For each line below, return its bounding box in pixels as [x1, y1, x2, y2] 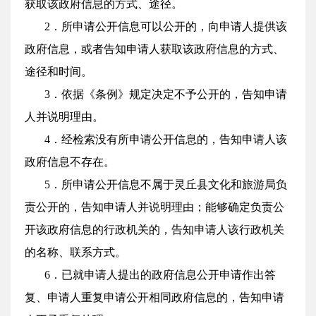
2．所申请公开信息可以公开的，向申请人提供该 [44, 20, 287, 32]
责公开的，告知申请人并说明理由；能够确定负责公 [25, 201, 284, 213]
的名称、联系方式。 [25, 246, 126, 258]
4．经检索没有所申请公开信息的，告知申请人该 [44, 133, 287, 145]
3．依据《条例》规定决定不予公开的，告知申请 [44, 88, 287, 100]
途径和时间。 [25, 66, 92, 78]
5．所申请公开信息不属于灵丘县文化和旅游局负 [44, 178, 287, 190]
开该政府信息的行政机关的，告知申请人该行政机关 [25, 224, 284, 236]
